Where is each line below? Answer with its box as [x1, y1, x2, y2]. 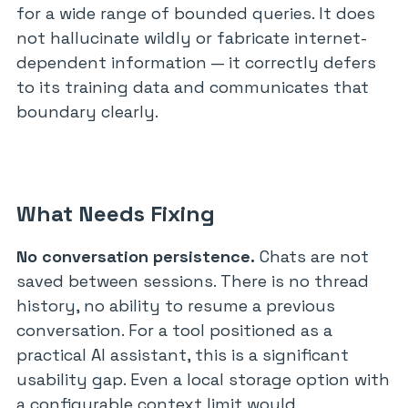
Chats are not [255, 246, 369, 267]
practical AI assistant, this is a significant [16, 344, 349, 365]
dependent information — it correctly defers [16, 52, 376, 73]
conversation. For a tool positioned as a [16, 320, 332, 341]
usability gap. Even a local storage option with [16, 369, 390, 390]
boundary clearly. [16, 101, 158, 122]
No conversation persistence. [16, 246, 255, 267]
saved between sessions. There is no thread [16, 270, 369, 291]
